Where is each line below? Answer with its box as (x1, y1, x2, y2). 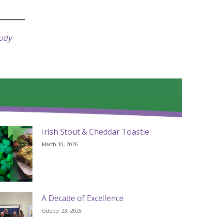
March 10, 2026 (42, 140, 78, 148)
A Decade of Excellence (42, 193, 124, 204)
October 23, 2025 (42, 207, 82, 215)
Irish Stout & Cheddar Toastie (42, 126, 150, 137)
